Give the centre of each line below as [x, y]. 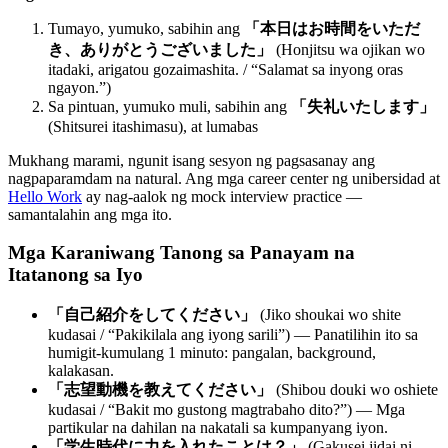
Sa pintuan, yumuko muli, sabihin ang [169, 106]
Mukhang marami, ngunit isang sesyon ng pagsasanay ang [191, 160]
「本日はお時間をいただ [332, 28]
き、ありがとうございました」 [160, 49]
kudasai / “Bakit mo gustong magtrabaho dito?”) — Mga [226, 409]
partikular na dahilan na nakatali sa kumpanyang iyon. [218, 427]
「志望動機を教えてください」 [160, 389]
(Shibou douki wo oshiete [355, 389]
